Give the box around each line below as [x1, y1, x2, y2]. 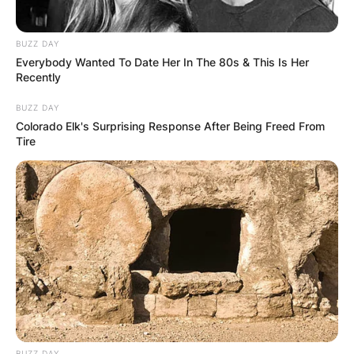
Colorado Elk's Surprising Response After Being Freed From [16, 119, 325, 133]
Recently [16, 70, 61, 84]
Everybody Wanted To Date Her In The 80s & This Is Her [16, 55, 309, 69]
